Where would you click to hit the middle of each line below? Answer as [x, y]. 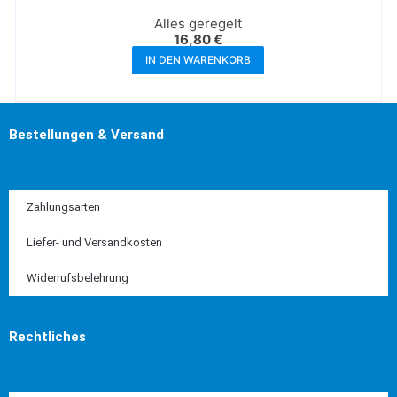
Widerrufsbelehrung [78, 278]
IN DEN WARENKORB [198, 60]
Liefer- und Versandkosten [94, 243]
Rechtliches [47, 337]
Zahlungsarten [63, 207]
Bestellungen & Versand [86, 135]
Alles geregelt [198, 24]
